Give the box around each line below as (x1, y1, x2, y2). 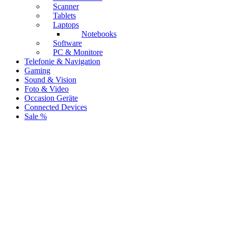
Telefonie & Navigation (24, 57, 100, 66)
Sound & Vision (24, 75, 76, 84)
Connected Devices (24, 103, 87, 112)
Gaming (24, 66, 50, 75)
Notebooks (81, 30, 117, 39)
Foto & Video (24, 84, 69, 94)
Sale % (24, 112, 47, 121)
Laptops (53, 20, 79, 30)
